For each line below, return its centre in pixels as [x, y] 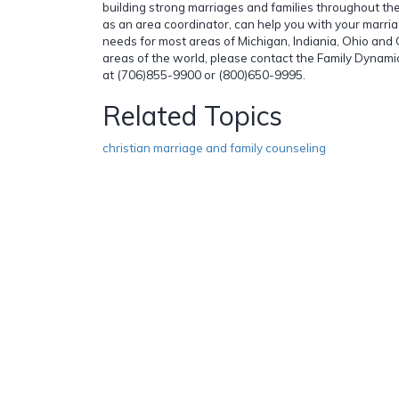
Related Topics [192, 115]
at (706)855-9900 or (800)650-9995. [204, 74]
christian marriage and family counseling [214, 147]
